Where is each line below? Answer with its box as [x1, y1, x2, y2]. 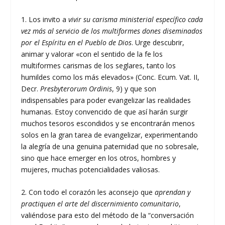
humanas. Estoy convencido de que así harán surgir [21, 106, 188, 117]
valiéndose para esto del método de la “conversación [21, 210, 194, 220]
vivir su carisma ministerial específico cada [68, 14, 203, 24]
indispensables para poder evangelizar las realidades [21, 95, 191, 105]
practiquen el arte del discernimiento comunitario [21, 199, 179, 209]
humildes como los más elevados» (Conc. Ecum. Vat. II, [21, 72, 200, 82]
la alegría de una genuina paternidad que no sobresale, [21, 141, 199, 151]
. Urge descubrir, [132, 37, 185, 47]
